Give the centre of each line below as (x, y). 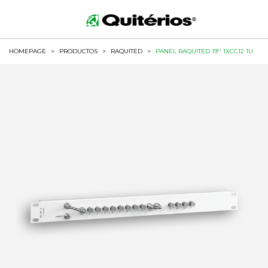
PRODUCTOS (78, 51)
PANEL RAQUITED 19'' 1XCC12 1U (204, 51)
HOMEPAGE (28, 51)
